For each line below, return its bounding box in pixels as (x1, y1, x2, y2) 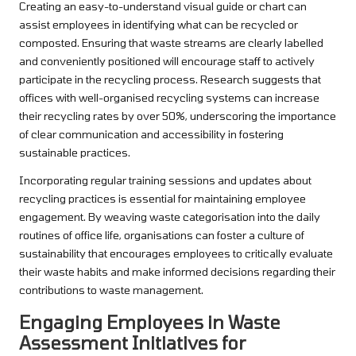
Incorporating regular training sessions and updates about (19, 173, 311, 188)
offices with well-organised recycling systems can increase (19, 91, 319, 105)
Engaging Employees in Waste (19, 311, 281, 333)
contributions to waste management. (19, 283, 203, 297)
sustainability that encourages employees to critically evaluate (19, 246, 333, 261)
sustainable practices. (19, 145, 130, 160)
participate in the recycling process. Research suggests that (19, 72, 321, 87)
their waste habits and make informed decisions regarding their (19, 265, 335, 279)
